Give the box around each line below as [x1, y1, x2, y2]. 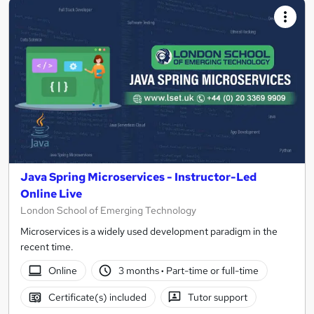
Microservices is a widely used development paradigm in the [20, 225, 278, 238]
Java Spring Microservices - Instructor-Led [20, 170, 257, 185]
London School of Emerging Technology [20, 204, 196, 217]
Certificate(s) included [48, 290, 146, 303]
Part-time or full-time [164, 264, 259, 277]
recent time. [20, 240, 74, 254]
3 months [118, 264, 162, 277]
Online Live [20, 186, 82, 202]
